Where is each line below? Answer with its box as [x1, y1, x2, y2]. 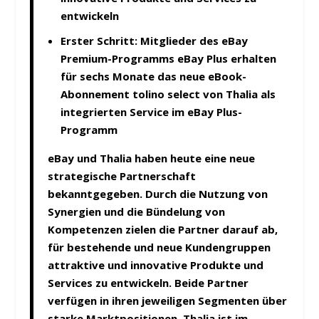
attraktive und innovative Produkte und [48, 258, 264, 273]
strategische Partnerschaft [48, 169, 197, 184]
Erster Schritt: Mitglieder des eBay [60, 33, 248, 48]
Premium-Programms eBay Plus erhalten [60, 51, 276, 66]
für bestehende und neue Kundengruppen [48, 240, 271, 255]
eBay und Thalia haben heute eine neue [48, 151, 256, 166]
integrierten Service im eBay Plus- [60, 105, 242, 120]
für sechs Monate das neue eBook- [60, 69, 246, 84]
